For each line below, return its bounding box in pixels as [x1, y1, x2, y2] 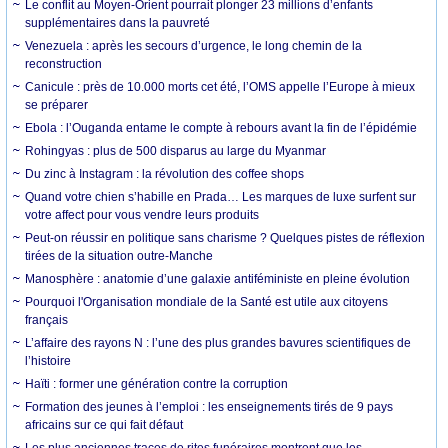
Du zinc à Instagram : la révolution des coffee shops [25, 166, 305, 181]
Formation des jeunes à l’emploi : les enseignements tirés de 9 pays [25, 399, 394, 414]
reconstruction [25, 56, 103, 71]
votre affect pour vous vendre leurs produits [25, 207, 260, 222]
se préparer [25, 97, 89, 112]
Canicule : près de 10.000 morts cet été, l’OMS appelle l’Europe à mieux [25, 79, 416, 94]
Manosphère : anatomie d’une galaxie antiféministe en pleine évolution [25, 271, 411, 286]
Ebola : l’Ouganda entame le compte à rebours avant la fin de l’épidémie [25, 120, 418, 135]
